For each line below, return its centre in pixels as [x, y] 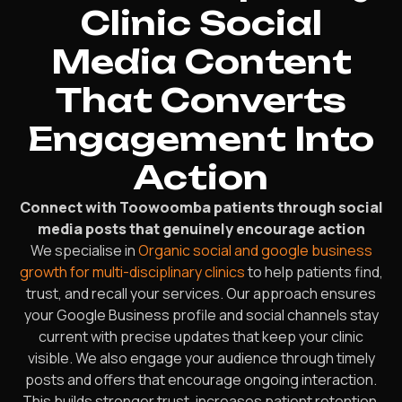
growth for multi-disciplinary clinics [132, 272]
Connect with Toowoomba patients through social [201, 207]
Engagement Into [201, 139]
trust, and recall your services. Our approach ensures [201, 293]
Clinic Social [201, 23]
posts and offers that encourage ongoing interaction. [201, 380]
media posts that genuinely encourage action [201, 229]
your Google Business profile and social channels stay [201, 315]
